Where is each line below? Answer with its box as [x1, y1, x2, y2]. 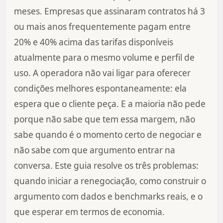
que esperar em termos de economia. [14, 206, 165, 218]
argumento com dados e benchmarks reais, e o [14, 191, 203, 203]
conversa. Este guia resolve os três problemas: [14, 160, 199, 172]
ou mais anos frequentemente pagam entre [14, 21, 191, 33]
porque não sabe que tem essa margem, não [14, 113, 195, 125]
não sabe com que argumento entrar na [14, 144, 175, 156]
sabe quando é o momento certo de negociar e [14, 129, 202, 141]
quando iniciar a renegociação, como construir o [14, 175, 206, 187]
